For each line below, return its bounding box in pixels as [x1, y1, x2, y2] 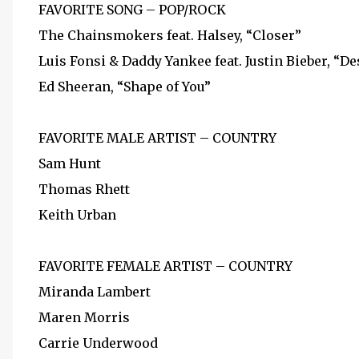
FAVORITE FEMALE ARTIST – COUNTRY [38, 258, 292, 274]
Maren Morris [38, 309, 130, 325]
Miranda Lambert [38, 284, 151, 300]
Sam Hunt [38, 155, 101, 171]
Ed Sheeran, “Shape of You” [38, 79, 211, 95]
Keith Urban [38, 207, 116, 223]
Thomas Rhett [38, 181, 130, 197]
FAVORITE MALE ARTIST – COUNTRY [38, 130, 276, 146]
